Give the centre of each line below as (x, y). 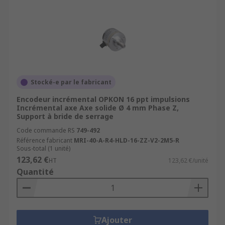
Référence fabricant (44, 140)
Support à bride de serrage (65, 116)
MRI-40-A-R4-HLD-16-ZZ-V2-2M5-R (127, 140)
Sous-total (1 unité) (43, 148)
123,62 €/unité (188, 160)
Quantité (35, 172)
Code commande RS (46, 130)
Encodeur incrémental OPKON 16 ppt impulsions (103, 99)
